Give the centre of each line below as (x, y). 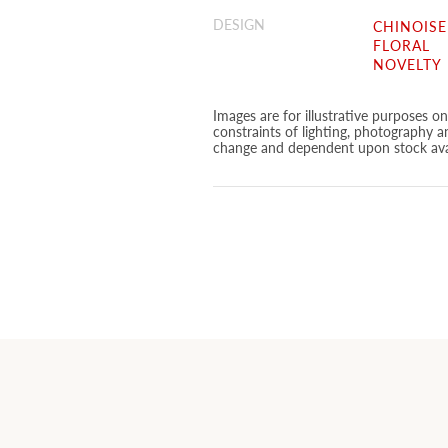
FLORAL (401, 44)
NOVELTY (407, 63)
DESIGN (238, 23)
